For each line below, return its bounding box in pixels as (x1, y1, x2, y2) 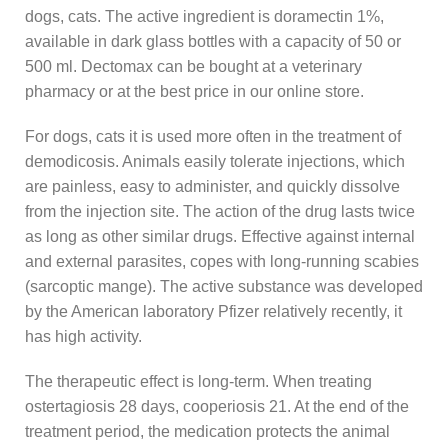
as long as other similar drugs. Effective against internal (25, 228, 415, 246)
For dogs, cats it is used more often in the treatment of (25, 128, 401, 146)
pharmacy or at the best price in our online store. (25, 83, 364, 101)
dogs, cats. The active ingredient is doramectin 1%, (25, 8, 384, 26)
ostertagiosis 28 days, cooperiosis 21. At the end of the (25, 398, 409, 416)
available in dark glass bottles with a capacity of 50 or (25, 33, 401, 51)
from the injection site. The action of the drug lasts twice (25, 203, 415, 221)
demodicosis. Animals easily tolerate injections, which (25, 153, 405, 171)
